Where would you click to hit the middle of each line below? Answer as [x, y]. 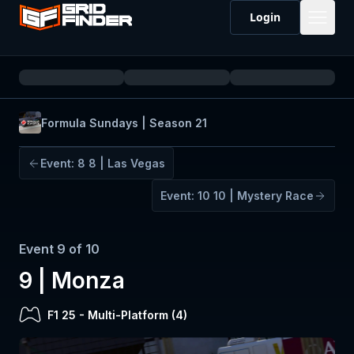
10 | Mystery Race [264, 196]
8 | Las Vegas [127, 163]
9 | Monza [72, 281]
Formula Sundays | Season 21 [124, 122]
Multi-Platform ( [132, 314]
